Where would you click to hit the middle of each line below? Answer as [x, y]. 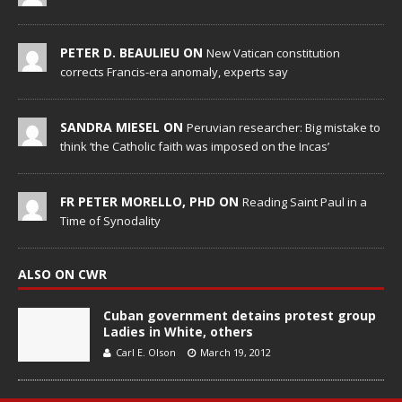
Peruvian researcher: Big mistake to [284, 128]
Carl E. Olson [146, 353]
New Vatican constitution [273, 53]
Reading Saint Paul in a [305, 202]
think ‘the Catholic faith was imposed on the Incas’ [195, 147]
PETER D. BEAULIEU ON [133, 53]
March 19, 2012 [236, 353]
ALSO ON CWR [62, 275]
